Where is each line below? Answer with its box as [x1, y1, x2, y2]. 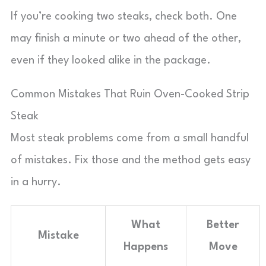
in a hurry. [11, 177, 61, 188]
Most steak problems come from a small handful [11, 133, 249, 144]
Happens [123, 242, 168, 252]
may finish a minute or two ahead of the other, [11, 33, 241, 44]
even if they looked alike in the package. [11, 55, 211, 66]
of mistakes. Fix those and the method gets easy [11, 155, 251, 166]
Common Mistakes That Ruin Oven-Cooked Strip [11, 89, 249, 100]
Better [207, 220, 239, 230]
